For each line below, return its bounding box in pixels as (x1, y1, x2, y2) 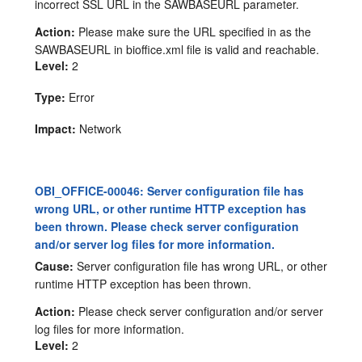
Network (76, 120, 122, 137)
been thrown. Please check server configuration (35, 217, 300, 234)
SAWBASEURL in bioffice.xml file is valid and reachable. (35, 40, 320, 57)
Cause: (35, 257, 74, 274)
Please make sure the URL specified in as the (75, 23, 312, 40)
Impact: (35, 120, 77, 137)
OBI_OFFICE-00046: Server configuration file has (35, 182, 305, 199)
